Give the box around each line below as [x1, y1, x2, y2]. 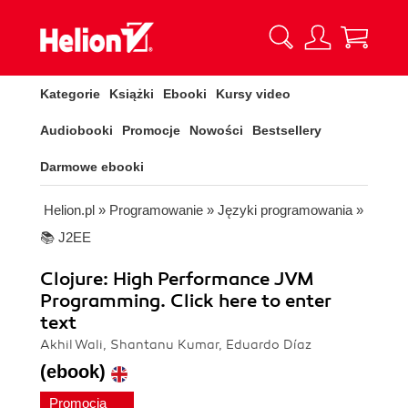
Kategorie [40, 87, 100, 101]
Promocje [122, 123, 180, 138]
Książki [109, 87, 154, 101]
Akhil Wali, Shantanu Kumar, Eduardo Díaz [40, 337, 311, 352]
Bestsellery [252, 123, 321, 138]
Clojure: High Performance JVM [40, 268, 314, 291]
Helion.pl [44, 202, 95, 218]
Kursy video [216, 87, 291, 101]
